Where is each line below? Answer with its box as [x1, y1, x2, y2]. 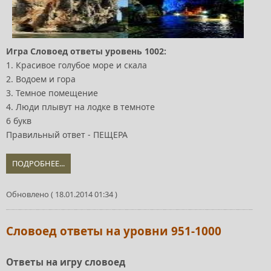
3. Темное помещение [6, 87, 98, 99]
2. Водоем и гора [6, 73, 76, 85]
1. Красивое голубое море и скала [6, 59, 147, 71]
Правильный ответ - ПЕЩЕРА [6, 129, 128, 141]
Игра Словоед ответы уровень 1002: [6, 45, 166, 57]
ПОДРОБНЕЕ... [12, 158, 65, 169]
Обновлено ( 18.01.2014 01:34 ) [6, 189, 117, 200]
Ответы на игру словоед [6, 256, 125, 269]
